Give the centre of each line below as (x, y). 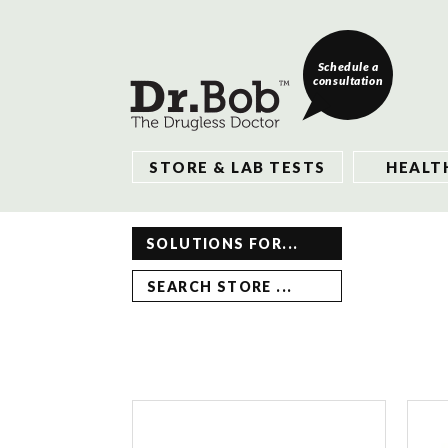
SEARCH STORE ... (220, 286)
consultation (348, 80)
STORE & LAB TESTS (237, 166)
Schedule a (348, 66)
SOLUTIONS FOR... (222, 243)
